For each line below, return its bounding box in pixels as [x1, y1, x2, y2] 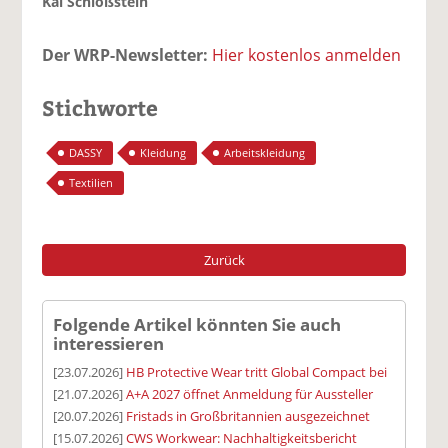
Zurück [203, 250, 245, 269]
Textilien [69, 174, 114, 190]
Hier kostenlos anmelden [212, 44, 402, 67]
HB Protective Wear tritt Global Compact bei [126, 362, 388, 381]
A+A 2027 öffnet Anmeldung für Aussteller [126, 384, 374, 403]
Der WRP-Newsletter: [42, 44, 209, 67]
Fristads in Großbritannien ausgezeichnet [126, 406, 371, 425]
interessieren [53, 331, 165, 355]
